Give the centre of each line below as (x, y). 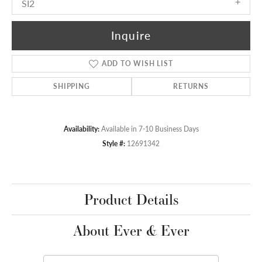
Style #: (114, 143)
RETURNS (191, 86)
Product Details (131, 199)
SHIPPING (72, 86)
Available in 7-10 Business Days (150, 128)
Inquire (131, 36)
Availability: (81, 128)
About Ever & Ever (131, 230)
